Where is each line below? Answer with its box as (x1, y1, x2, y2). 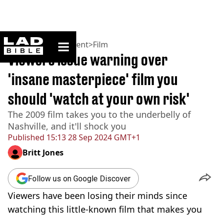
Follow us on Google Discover (28, 174, 131, 183)
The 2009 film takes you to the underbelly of (8, 109, 191, 120)
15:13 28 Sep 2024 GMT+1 (44, 132, 140, 143)
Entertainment (35, 39, 88, 50)
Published (8, 132, 44, 143)
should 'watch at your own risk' (8, 89, 190, 108)
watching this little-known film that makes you (8, 203, 202, 215)
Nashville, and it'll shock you (8, 120, 126, 132)
